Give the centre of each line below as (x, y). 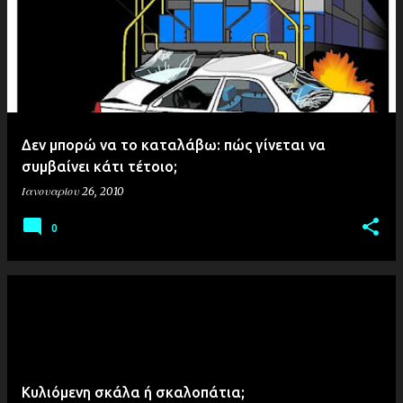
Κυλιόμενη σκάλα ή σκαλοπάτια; (133, 392)
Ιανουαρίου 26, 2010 (73, 191)
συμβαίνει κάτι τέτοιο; (99, 166)
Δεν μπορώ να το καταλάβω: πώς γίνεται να (174, 145)
